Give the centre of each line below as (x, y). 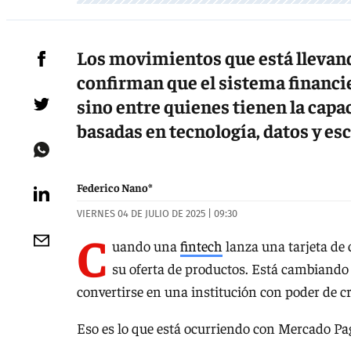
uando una (146, 245)
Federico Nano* (115, 188)
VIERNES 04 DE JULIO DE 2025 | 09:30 (157, 214)
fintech (201, 245)
